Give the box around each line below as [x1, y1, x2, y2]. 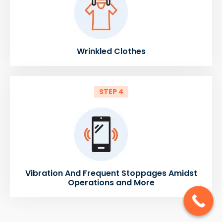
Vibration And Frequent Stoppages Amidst [25, 167, 197, 179]
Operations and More [67, 176, 155, 188]
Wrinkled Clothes [76, 45, 146, 57]
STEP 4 [99, 86, 123, 97]
